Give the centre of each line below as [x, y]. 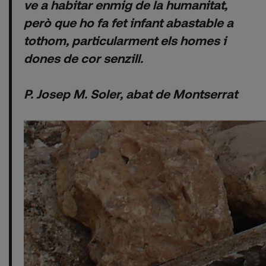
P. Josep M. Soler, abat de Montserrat [131, 93]
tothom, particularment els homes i [125, 40]
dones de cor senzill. [83, 58]
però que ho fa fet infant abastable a [129, 22]
